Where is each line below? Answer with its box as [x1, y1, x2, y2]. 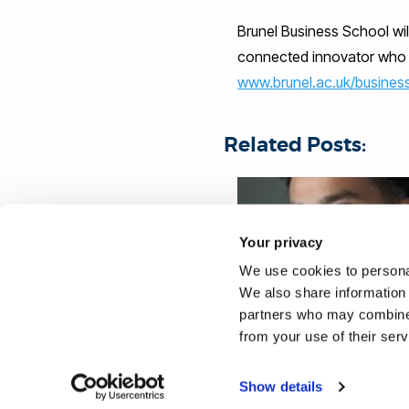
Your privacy [239, 234, 323, 250]
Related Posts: [224, 132, 367, 159]
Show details [239, 379, 323, 394]
